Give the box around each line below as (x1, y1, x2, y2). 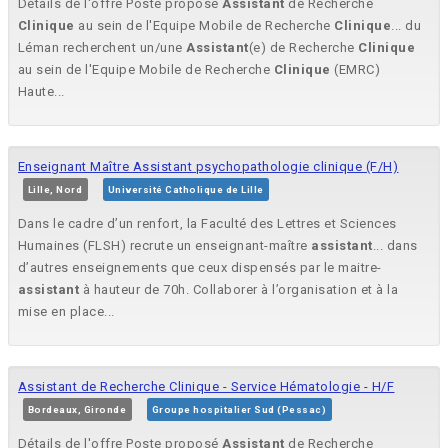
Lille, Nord (28, 184, 83, 196)
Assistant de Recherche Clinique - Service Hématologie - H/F (18, 379, 395, 395)
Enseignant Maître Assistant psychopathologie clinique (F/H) (18, 159, 399, 175)
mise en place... (18, 304, 115, 320)
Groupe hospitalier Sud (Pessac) (152, 404, 327, 416)
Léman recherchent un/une (18, 40, 187, 56)
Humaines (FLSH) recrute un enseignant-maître (18, 238, 312, 254)
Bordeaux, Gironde (28, 404, 127, 416)
